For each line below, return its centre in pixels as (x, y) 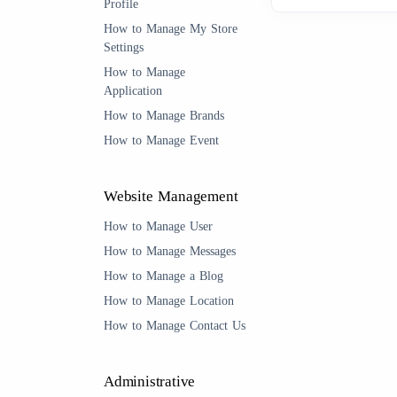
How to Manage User (158, 226)
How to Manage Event (161, 140)
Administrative (150, 381)
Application (133, 91)
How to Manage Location (169, 301)
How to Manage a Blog (163, 276)
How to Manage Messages (170, 251)
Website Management (171, 196)
